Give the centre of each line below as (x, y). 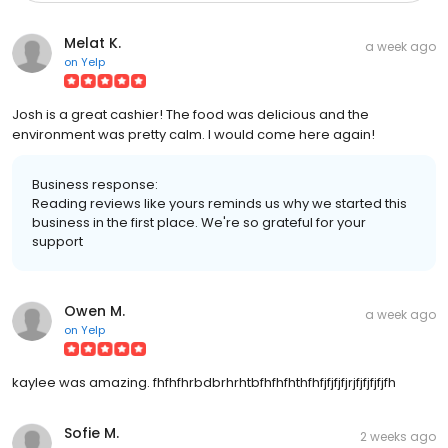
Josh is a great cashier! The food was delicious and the (190, 114)
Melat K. (92, 42)
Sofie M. (91, 432)
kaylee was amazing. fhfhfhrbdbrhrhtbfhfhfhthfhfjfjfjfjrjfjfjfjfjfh (204, 382)
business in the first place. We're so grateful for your (199, 222)
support (57, 241)
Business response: (95, 184)
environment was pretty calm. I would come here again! (193, 134)
